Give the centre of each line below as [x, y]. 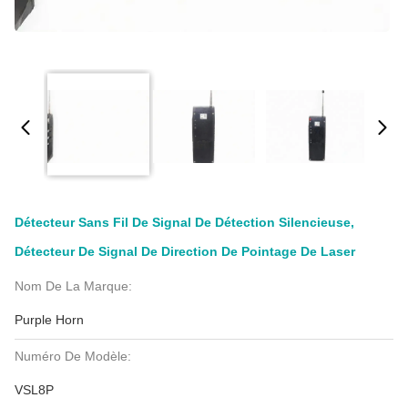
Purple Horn [49, 320]
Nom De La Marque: [73, 286]
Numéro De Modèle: [73, 356]
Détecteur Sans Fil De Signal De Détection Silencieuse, [184, 222]
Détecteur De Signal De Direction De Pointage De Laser [185, 251]
